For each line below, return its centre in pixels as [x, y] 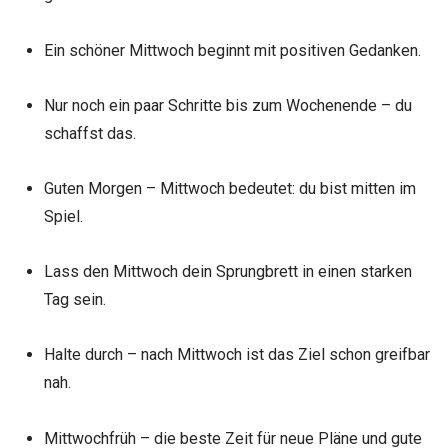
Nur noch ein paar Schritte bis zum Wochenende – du [227, 105]
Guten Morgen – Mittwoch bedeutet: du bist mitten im [229, 188]
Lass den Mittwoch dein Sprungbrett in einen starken [227, 272]
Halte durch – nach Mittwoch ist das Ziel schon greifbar [236, 355]
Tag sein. [74, 300]
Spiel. [63, 216]
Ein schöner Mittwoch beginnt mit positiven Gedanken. [232, 50]
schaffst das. [89, 133]
